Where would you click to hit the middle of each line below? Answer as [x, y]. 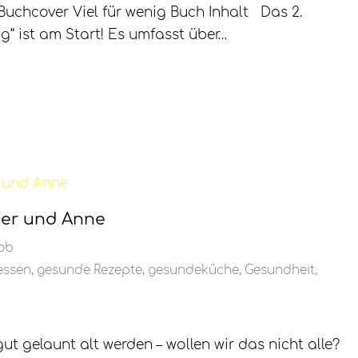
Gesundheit [280, 271]
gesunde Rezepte [89, 271]
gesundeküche [193, 271]
